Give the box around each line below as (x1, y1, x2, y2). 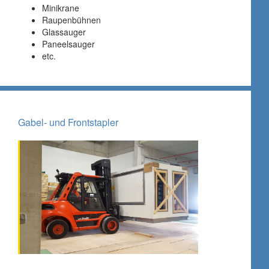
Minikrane (42, 2, 79, 14)
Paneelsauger (42, 38, 95, 50)
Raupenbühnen (42, 14, 101, 26)
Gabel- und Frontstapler (18, 115, 118, 130)
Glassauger (42, 26, 86, 38)
